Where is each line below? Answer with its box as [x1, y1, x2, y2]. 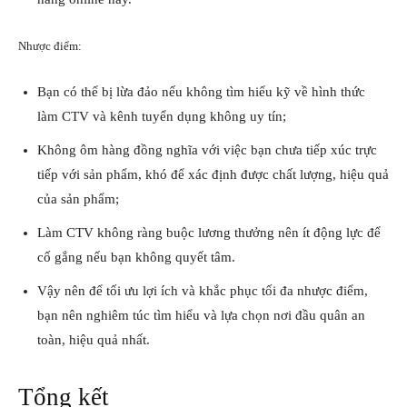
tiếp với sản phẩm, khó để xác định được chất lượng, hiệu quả [37, 166, 389, 182]
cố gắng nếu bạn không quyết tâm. [37, 249, 235, 264]
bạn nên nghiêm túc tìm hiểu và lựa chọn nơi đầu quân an [37, 307, 365, 323]
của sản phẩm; [37, 191, 119, 206]
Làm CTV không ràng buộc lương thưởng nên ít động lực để [37, 224, 381, 240]
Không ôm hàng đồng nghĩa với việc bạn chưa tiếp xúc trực [37, 142, 377, 157]
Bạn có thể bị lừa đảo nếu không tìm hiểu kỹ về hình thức [37, 84, 365, 99]
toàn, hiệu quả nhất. [37, 332, 150, 347]
